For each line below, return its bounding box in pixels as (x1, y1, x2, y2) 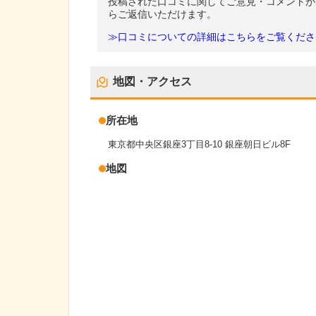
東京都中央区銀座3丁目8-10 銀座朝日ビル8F (108, 138, 291, 150)
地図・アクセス (113, 75, 192, 87)
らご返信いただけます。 (108, 9, 217, 20)
